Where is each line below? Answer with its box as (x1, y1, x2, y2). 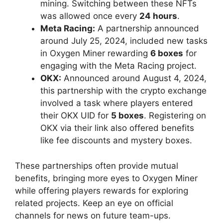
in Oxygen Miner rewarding (40, 48, 150, 59)
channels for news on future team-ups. (15, 210, 171, 221)
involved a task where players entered (40, 98, 193, 109)
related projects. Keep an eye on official (15, 198, 173, 208)
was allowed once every (40, 11, 139, 21)
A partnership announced (95, 23, 199, 34)
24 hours (139, 11, 177, 21)
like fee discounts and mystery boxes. (40, 135, 192, 146)
